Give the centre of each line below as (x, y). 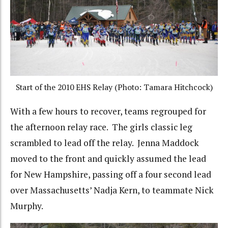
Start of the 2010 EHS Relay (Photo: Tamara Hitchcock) (114, 87)
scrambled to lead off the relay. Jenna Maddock (105, 143)
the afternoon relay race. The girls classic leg (101, 127)
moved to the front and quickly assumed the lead (108, 159)
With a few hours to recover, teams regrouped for (108, 111)
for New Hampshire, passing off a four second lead (111, 175)
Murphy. (27, 206)
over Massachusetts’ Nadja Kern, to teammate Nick (112, 190)
